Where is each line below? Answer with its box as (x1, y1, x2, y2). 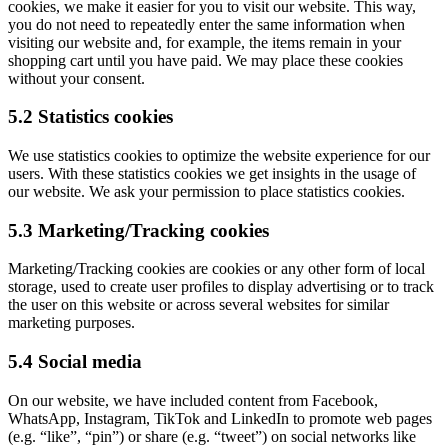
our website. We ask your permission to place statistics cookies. (8, 183, 405, 201)
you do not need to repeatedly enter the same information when (8, 15, 405, 33)
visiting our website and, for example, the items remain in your (8, 33, 401, 51)
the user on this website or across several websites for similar (8, 296, 389, 314)
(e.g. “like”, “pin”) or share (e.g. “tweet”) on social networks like (8, 427, 416, 445)
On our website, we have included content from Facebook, (8, 391, 378, 409)
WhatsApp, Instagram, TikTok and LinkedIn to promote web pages (8, 409, 432, 427)
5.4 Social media (8, 351, 142, 373)
